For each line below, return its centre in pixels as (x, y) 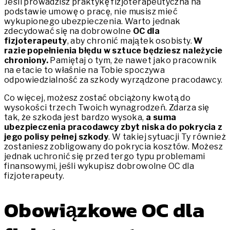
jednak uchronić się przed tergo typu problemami (105, 156)
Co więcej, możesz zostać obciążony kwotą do (98, 98)
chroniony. (26, 60)
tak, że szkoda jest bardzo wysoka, (75, 117)
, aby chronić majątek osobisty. (130, 41)
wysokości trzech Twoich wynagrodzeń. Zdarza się (107, 107)
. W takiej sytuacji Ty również (167, 137)
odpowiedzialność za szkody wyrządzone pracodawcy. (113, 80)
